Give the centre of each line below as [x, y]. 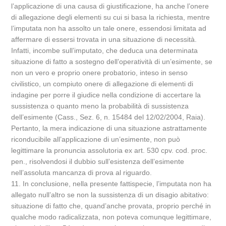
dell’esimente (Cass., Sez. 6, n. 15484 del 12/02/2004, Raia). [108, 117]
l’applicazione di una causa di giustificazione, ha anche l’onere [110, 6]
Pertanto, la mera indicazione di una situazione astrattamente [109, 128]
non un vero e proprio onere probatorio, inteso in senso [100, 72]
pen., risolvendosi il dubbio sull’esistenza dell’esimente [98, 161]
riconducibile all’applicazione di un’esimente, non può [96, 139]
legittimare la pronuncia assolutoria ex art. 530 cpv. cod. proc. [109, 150]
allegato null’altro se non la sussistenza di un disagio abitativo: [110, 194]
